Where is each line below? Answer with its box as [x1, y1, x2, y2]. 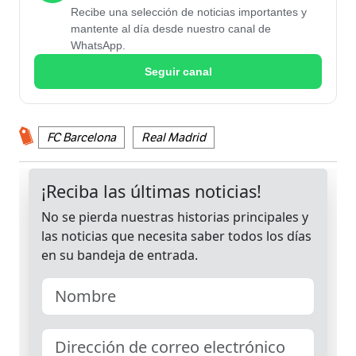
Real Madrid [141, 130, 206, 145]
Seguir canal [144, 64, 212, 78]
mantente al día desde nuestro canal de [71, 22, 271, 36]
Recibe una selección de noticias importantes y [71, 6, 307, 19]
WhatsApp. [71, 39, 126, 52]
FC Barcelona [47, 130, 116, 145]
